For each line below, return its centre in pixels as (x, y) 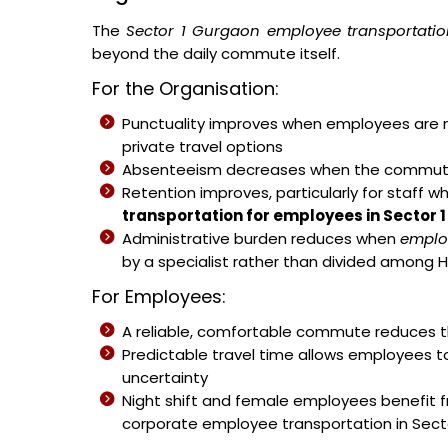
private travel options (202, 146)
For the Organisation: (185, 88)
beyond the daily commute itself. (216, 53)
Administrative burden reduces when (261, 238)
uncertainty (165, 377)
